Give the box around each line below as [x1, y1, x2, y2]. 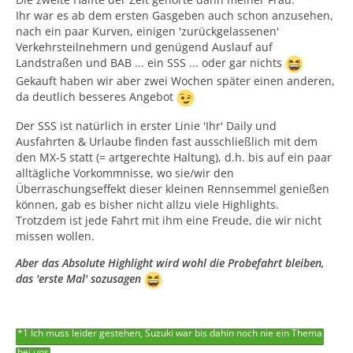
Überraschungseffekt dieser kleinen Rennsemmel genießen [16, 180, 329, 196]
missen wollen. [16, 228, 95, 243]
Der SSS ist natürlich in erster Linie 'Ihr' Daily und [16, 117, 277, 133]
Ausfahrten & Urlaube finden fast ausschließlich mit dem [16, 133, 318, 149]
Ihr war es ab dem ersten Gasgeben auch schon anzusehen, [16, 7, 333, 23]
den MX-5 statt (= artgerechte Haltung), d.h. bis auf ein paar [16, 149, 332, 165]
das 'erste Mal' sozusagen [16, 270, 144, 286]
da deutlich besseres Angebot [16, 88, 176, 104]
